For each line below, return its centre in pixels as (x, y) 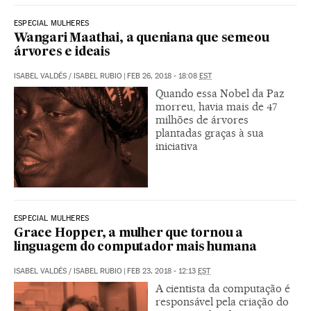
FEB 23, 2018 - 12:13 (162, 271)
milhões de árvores (202, 120)
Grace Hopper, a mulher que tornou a (128, 234)
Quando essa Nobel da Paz (220, 94)
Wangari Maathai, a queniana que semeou (142, 39)
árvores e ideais (62, 53)
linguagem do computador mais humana (135, 248)
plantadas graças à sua (210, 133)
